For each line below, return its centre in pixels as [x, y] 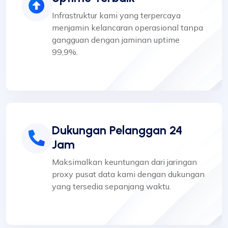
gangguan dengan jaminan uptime [116, 39]
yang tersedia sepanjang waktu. [111, 186]
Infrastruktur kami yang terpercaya [116, 15]
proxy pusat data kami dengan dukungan [128, 174]
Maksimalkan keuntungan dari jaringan [124, 162]
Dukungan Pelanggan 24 [117, 130]
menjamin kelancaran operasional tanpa [127, 27]
